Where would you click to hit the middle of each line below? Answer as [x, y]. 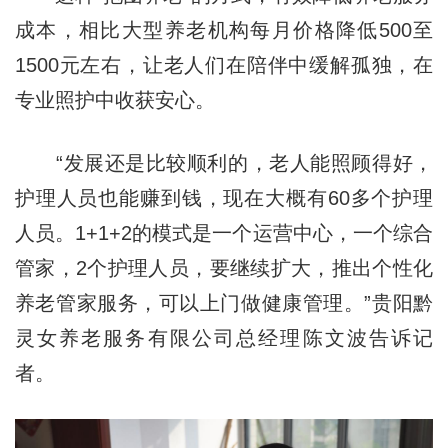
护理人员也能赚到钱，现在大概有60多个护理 [224, 198]
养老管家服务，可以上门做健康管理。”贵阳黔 [224, 303]
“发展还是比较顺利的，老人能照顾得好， [224, 163]
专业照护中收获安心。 [114, 100]
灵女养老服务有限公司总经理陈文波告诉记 [224, 338]
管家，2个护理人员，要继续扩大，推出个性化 [224, 268]
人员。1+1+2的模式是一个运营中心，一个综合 [224, 233]
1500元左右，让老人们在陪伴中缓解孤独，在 [224, 65]
